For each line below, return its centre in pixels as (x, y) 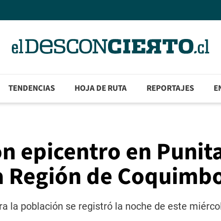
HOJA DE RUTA (101, 89)
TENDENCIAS (32, 89)
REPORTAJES (170, 89)
